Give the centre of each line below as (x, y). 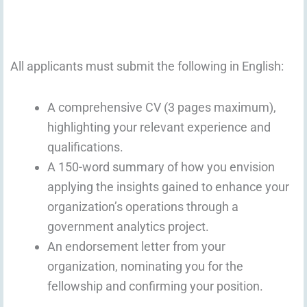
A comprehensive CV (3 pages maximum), (162, 108)
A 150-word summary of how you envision (161, 167)
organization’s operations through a (143, 207)
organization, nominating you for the (145, 267)
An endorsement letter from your (136, 247)
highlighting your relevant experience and (159, 127)
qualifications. (85, 147)
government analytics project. (128, 227)
